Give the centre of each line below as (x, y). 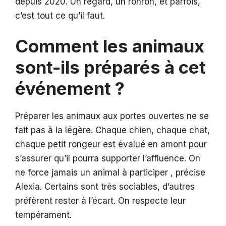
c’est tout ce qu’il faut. (60, 15)
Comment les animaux (110, 46)
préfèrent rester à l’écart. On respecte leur (100, 201)
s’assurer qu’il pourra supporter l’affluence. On (108, 159)
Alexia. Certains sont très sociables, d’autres (105, 187)
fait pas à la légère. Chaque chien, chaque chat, (112, 130)
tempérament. (43, 215)
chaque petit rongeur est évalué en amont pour (111, 145)
